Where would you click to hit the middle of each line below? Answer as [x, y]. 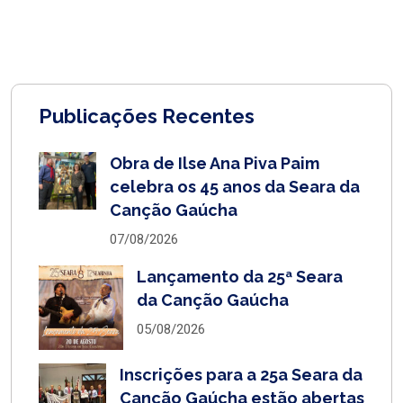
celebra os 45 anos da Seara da [235, 186]
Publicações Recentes [147, 116]
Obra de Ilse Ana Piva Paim [215, 163]
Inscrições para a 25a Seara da [241, 374]
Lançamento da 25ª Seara [240, 276]
